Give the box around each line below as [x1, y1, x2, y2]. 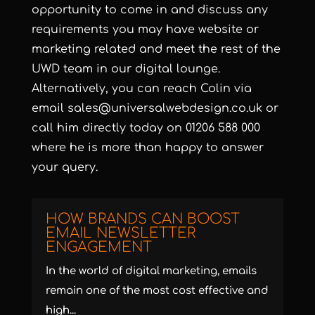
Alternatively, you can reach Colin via [31, 82, 252, 96]
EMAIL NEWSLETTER [45, 225, 195, 242]
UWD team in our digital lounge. [31, 63, 220, 76]
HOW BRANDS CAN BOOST [45, 211, 240, 228]
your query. [31, 161, 98, 174]
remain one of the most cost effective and [45, 285, 269, 297]
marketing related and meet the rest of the [31, 43, 281, 56]
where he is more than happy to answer [31, 141, 264, 155]
